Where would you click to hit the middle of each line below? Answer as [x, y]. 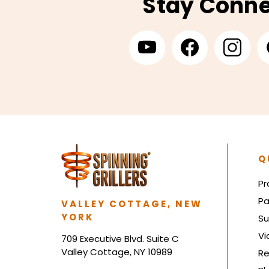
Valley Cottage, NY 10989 [117, 252]
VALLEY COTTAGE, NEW [132, 204]
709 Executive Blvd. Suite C [120, 239]
